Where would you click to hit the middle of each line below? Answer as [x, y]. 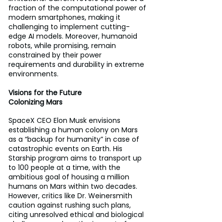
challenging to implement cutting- [69, 27]
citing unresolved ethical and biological [77, 215]
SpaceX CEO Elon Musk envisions [65, 120]
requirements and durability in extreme [77, 64]
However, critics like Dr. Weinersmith [71, 196]
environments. [33, 74]
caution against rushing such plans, [71, 205]
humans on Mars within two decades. [74, 186]
